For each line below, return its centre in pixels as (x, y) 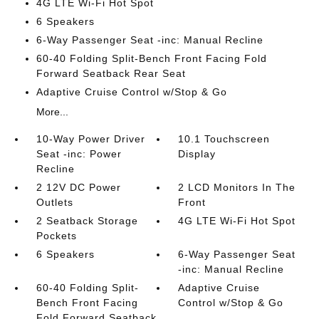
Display (197, 154)
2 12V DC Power (78, 187)
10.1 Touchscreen (224, 139)
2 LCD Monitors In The (237, 187)
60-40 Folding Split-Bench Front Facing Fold (151, 58)
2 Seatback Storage (87, 221)
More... (52, 112)
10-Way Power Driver (90, 139)
